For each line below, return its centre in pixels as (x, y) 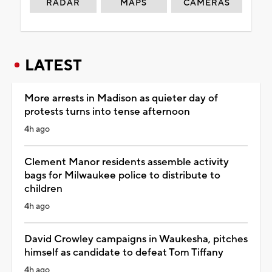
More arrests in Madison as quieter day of (121, 98)
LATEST (53, 65)
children (43, 189)
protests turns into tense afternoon (107, 111)
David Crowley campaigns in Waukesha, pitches (136, 239)
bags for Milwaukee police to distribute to (122, 175)
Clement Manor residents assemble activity (127, 162)
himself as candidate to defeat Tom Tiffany (124, 252)
